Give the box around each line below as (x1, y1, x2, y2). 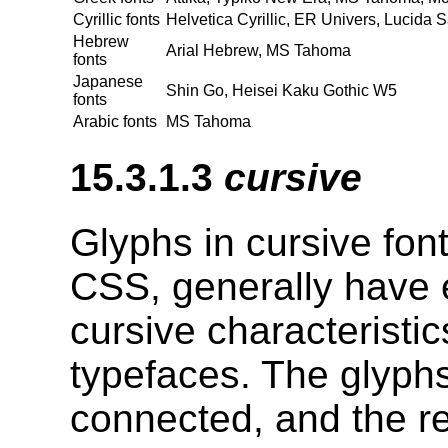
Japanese (73, 73, 143, 91)
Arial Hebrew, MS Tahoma (166, 42, 351, 60)
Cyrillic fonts (73, 11, 160, 29)
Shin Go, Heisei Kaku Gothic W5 (166, 82, 397, 100)
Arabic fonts (73, 113, 157, 131)
